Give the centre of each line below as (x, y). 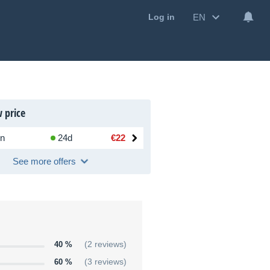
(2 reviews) (105, 245)
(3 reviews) (105, 262)
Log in (162, 17)
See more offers (44, 162)
